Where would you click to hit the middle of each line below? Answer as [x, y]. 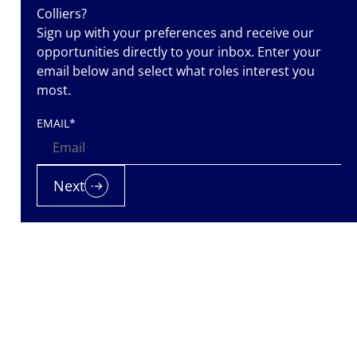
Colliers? [62, 14]
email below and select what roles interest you [176, 71]
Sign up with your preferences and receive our [175, 33]
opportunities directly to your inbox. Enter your [179, 52]
